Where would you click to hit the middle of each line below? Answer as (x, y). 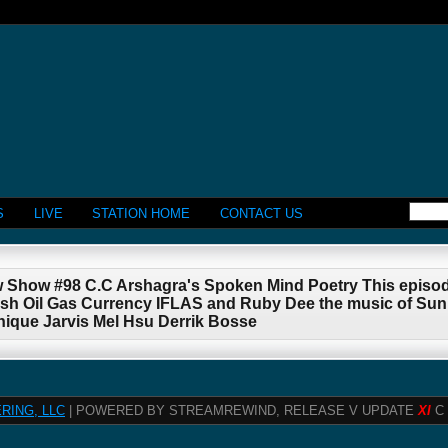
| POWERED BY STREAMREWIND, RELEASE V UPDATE (241, 411)
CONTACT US (261, 213)
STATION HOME (141, 213)
